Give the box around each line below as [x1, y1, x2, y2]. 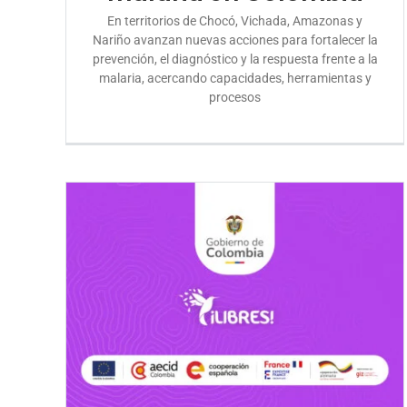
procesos [209, 89, 262, 104]
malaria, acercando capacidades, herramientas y [98, 70, 372, 85]
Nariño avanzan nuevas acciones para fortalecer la [92, 32, 378, 47]
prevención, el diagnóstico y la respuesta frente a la [92, 51, 378, 66]
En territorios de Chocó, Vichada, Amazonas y [107, 13, 363, 28]
